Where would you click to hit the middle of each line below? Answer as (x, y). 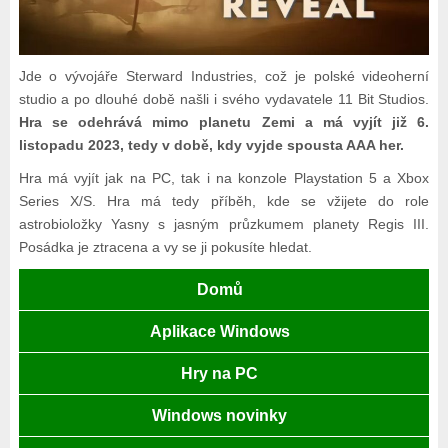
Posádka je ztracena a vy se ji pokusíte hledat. (165, 247)
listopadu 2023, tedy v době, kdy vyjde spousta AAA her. (211, 145)
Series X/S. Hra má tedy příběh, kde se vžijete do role (224, 201)
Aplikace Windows (219, 332)
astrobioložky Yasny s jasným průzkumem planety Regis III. (224, 224)
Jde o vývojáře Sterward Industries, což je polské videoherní (224, 76)
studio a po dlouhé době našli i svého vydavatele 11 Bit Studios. (224, 99)
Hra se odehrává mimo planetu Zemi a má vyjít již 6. (224, 122)
